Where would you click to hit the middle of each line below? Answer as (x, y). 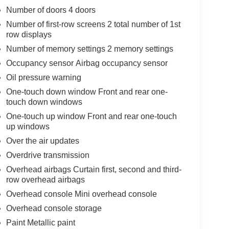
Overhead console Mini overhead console (81, 194)
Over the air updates (42, 141)
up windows (28, 127)
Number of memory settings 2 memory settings (89, 49)
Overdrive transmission (48, 155)
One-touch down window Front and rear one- (87, 92)
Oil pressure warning (43, 78)
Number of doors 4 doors (51, 10)
